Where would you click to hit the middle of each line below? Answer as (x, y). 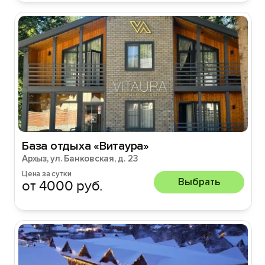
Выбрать (199, 182)
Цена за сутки (47, 174)
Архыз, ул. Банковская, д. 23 (80, 159)
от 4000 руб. (63, 186)
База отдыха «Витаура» (85, 146)
